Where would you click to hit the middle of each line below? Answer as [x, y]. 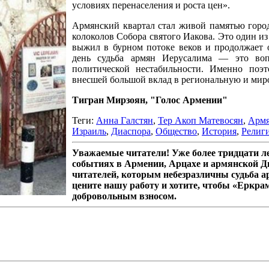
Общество [176, 131]
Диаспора [131, 131]
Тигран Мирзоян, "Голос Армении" [150, 100]
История [219, 131]
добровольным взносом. [124, 196]
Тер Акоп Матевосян [201, 120]
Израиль [89, 131]
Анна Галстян [125, 120]
